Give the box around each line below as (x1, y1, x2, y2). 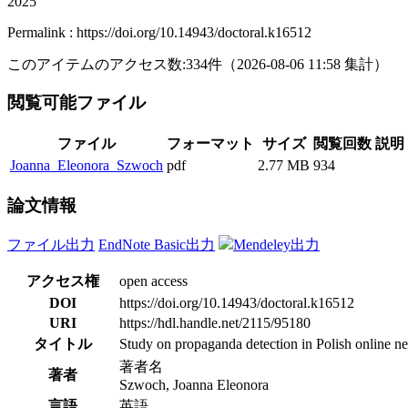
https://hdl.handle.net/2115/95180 (119, 314, 311, 331)
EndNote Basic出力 (98, 236, 215, 252)
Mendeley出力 (233, 236, 320, 252)
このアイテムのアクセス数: (7, 56, 186, 72)
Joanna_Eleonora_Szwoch (10, 158, 163, 174)
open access (119, 272, 188, 289)
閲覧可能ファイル (7, 93, 150, 113)
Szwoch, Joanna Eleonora (119, 376, 269, 393)
